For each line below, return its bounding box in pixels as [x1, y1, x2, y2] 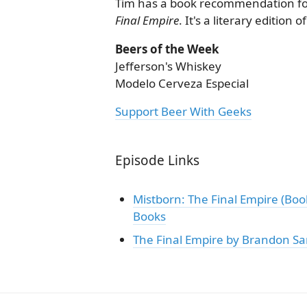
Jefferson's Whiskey [115, 58, 221, 74]
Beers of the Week [115, 41, 219, 57]
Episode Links [115, 151, 199, 169]
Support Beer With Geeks [115, 103, 251, 119]
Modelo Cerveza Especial [115, 75, 249, 91]
